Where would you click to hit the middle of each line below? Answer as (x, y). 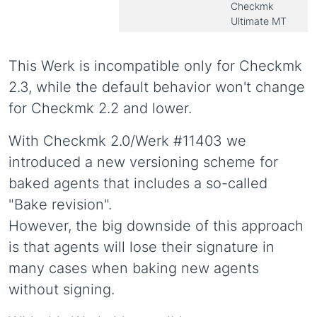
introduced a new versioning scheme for (143, 162)
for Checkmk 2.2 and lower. (100, 108)
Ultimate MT (259, 21)
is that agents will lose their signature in (142, 247)
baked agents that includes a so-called (138, 183)
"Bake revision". (60, 204)
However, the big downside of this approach (156, 226)
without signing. (62, 289)
